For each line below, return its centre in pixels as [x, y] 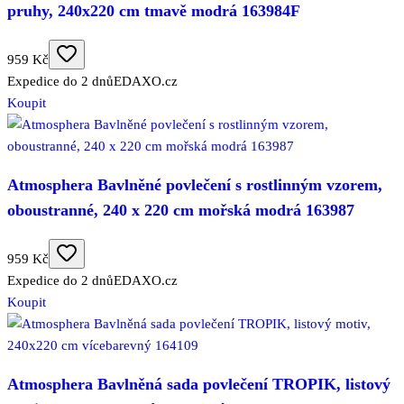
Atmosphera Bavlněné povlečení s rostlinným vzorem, [195, 185]
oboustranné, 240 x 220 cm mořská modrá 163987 [181, 211]
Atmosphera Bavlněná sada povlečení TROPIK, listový [199, 385]
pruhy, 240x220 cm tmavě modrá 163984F [154, 11]
